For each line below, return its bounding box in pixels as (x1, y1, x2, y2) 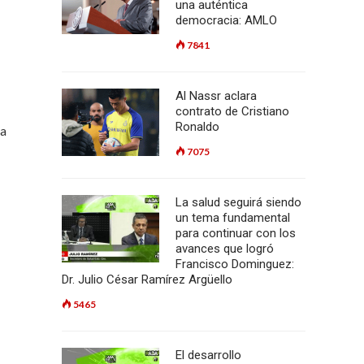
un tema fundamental (175, 210, 290, 225)
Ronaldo (175, 119, 219, 134)
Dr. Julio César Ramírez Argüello (62, 272, 232, 287)
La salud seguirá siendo (175, 195, 301, 210)
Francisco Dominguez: (175, 257, 294, 271)
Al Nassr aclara (175, 89, 257, 103)
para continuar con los (175, 226, 296, 240)
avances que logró (175, 241, 274, 256)
